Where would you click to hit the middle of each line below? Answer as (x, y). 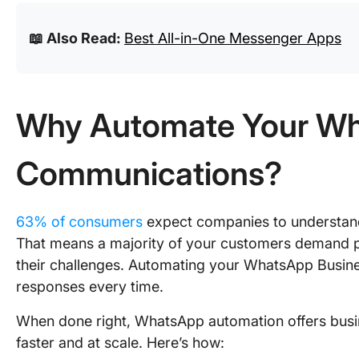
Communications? (149, 173)
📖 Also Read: (77, 38)
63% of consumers (79, 222)
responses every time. (90, 286)
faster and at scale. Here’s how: (120, 343)
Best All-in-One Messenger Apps (233, 38)
